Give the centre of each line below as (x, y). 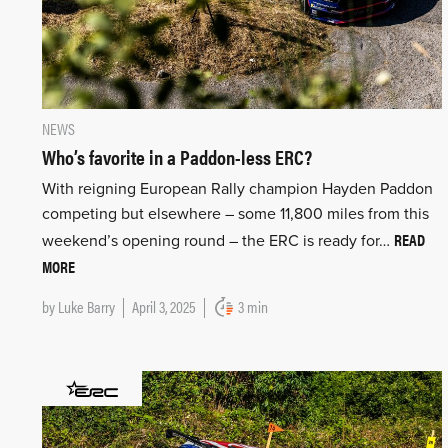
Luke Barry (86, 306)
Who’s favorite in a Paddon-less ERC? (177, 156)
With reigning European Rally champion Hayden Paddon (237, 188)
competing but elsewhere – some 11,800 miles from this (235, 213)
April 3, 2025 (164, 306)
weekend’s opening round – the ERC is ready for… (218, 240)
